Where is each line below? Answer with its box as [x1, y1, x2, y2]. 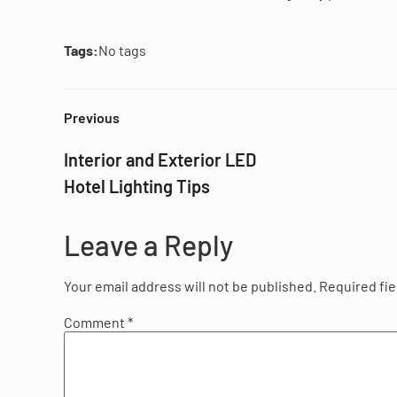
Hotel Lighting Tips [64, 175, 210, 198]
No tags [98, 42, 146, 59]
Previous [64, 109, 120, 127]
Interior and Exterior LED [64, 149, 256, 171]
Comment [64, 313, 128, 331]
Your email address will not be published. [64, 277, 316, 295]
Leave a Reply [64, 228, 233, 262]
